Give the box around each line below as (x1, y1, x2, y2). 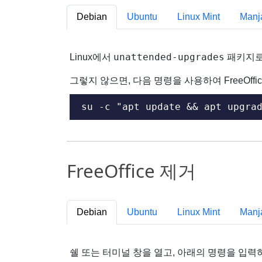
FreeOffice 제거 (67, 158, 196, 184)
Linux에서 (70, 51, 113, 62)
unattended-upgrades (113, 51, 225, 63)
